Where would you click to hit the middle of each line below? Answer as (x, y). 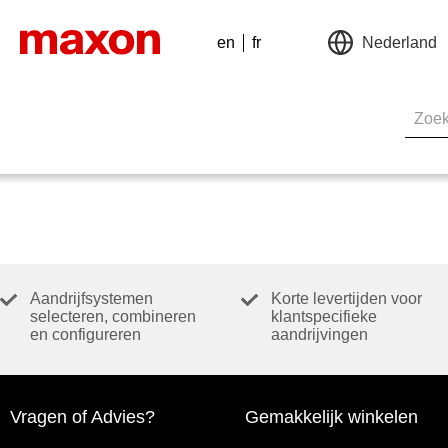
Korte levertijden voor (347, 299)
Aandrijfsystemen (91, 299)
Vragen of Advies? (82, 417)
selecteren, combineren (113, 317)
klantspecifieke (324, 317)
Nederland (399, 42)
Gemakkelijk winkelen (331, 417)
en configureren (85, 335)
